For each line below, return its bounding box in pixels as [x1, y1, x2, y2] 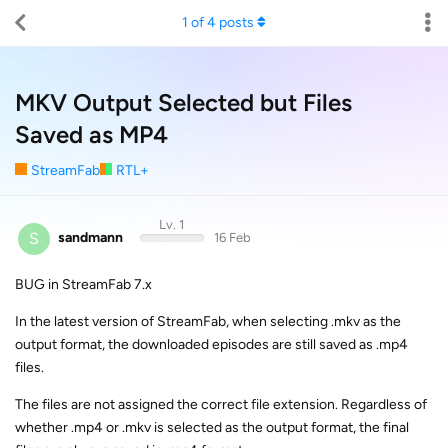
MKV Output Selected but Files [15, 88, 352, 117]
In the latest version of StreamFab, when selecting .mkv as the [15, 312, 401, 330]
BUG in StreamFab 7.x [15, 275, 152, 293]
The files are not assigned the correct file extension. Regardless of [15, 395, 427, 413]
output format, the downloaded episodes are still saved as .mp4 [15, 335, 408, 353]
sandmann [58, 229, 123, 246]
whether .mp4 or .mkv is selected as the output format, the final [15, 418, 409, 436]
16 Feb [213, 230, 251, 245]
